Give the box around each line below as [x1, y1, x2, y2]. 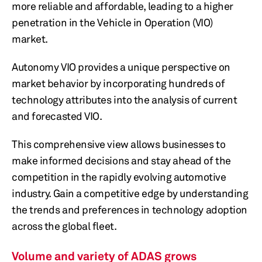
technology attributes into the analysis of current [12, 93, 237, 106]
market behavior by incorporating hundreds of [12, 77, 225, 89]
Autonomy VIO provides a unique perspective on [12, 60, 230, 73]
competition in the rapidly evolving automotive [12, 170, 226, 183]
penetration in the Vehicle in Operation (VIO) [12, 16, 213, 29]
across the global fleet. [12, 219, 117, 232]
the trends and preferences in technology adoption [12, 203, 247, 216]
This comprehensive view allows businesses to [12, 137, 226, 150]
